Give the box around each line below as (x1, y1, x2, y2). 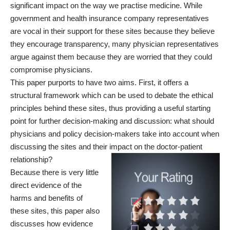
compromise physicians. (10, 65, 92, 74)
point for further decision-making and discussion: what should (10, 116, 214, 125)
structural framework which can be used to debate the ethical (10, 90, 213, 100)
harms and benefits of (10, 193, 83, 202)
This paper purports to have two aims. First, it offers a (10, 78, 188, 87)
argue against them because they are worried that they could (10, 52, 212, 61)
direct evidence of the (10, 180, 82, 189)
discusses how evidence (10, 219, 93, 228)
